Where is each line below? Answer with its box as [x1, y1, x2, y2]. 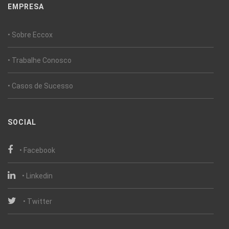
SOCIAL [8, 118, 36, 126]
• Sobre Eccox [8, 30, 53, 39]
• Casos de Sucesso [8, 81, 73, 90]
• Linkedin [22, 171, 53, 180]
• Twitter [23, 197, 52, 205]
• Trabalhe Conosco [8, 56, 72, 64]
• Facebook [19, 146, 55, 154]
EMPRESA [8, 2, 44, 11]
